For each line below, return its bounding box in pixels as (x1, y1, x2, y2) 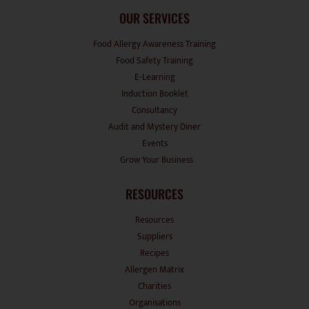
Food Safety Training (116, 52, 193, 68)
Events (141, 135, 168, 151)
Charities (138, 278, 171, 294)
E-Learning (134, 69, 175, 85)
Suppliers (137, 228, 172, 244)
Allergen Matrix (125, 261, 184, 277)
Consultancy (132, 102, 177, 118)
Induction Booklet (121, 86, 188, 101)
